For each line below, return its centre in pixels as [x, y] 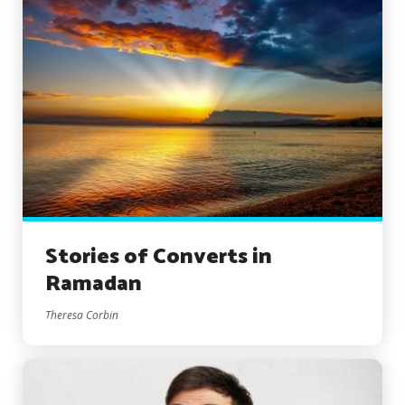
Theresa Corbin [82, 315]
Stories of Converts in [159, 257]
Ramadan [94, 284]
